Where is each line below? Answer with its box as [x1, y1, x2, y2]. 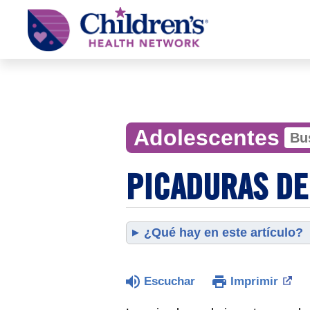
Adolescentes [133, 125, 280, 150]
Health [28, 19, 48, 26]
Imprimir [230, 275, 278, 288]
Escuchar [144, 275, 195, 288]
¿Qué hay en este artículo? [144, 226, 303, 239]
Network [28, 29, 53, 37]
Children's [28, 8, 59, 16]
